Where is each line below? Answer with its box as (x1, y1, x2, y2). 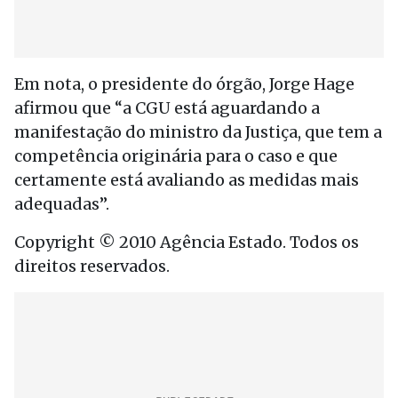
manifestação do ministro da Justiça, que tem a (14, 122, 382, 142)
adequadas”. (14, 194, 109, 214)
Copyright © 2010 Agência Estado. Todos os (14, 232, 359, 252)
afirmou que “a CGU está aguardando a (14, 98, 320, 118)
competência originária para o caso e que (14, 146, 338, 166)
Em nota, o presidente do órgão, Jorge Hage (14, 74, 354, 94)
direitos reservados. (14, 256, 170, 276)
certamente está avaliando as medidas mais (14, 170, 359, 190)
